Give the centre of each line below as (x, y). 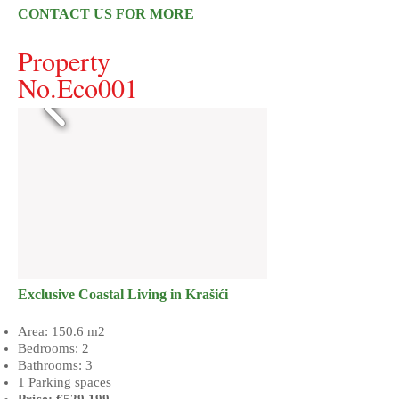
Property (64, 61)
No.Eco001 (78, 87)
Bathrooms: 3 (55, 365)
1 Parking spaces (65, 382)
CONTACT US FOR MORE (106, 14)
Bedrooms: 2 (53, 348)
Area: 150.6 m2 (61, 331)
